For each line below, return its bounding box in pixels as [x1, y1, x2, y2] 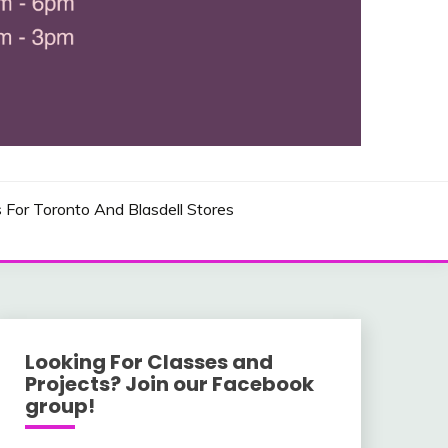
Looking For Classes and [24, 347, 273, 376]
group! [24, 391, 95, 420]
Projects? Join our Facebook [24, 369, 314, 398]
